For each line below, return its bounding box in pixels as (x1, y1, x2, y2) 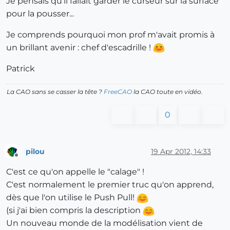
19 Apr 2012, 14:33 (151, 146, 211, 156)
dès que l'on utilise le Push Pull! (6, 193, 137, 203)
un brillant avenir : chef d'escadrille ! (6, 43, 153, 53)
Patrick (6, 64, 35, 74)
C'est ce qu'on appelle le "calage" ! (6, 167, 144, 177)
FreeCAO (104, 88, 132, 96)
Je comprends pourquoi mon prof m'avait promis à (6, 30, 215, 40)
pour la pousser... (6, 9, 74, 19)
